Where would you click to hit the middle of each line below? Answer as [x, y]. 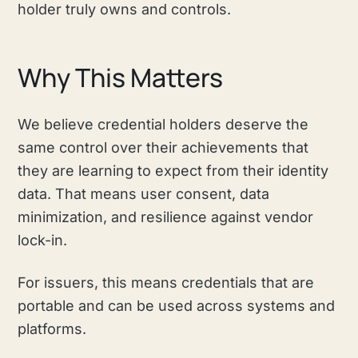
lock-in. [43, 240]
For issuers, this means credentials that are [166, 282]
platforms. [52, 328]
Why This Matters [121, 77]
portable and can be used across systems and [177, 305]
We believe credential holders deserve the [163, 124]
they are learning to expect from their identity [173, 170]
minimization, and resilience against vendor [166, 217]
